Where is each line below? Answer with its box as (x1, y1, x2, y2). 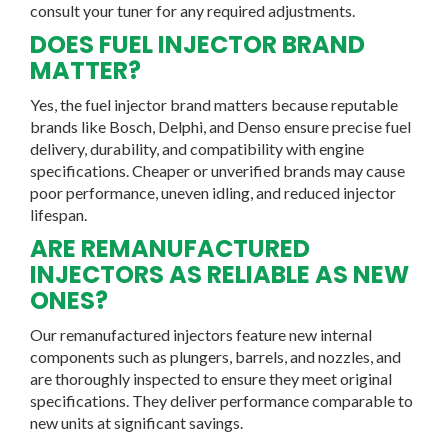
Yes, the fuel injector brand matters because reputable (30, 94, 398, 114)
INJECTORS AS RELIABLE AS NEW (30, 257, 409, 291)
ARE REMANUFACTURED (30, 231, 310, 265)
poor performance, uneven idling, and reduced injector (30, 182, 396, 202)
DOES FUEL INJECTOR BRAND (30, 27, 365, 61)
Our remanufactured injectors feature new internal (30, 324, 372, 344)
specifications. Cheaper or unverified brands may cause (30, 160, 405, 180)
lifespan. (30, 204, 87, 224)
